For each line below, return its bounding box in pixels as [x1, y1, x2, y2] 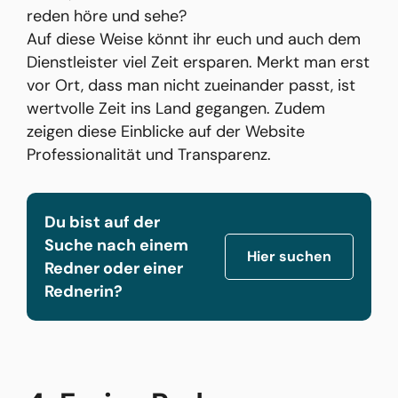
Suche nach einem [44, 235, 188, 257]
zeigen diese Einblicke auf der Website [27, 121, 305, 143]
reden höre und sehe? [27, 5, 187, 28]
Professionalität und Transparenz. [27, 144, 271, 166]
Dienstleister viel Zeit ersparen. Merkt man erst [27, 52, 370, 74]
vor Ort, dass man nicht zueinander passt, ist [27, 75, 355, 97]
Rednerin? [44, 281, 123, 303]
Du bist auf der [44, 211, 160, 234]
